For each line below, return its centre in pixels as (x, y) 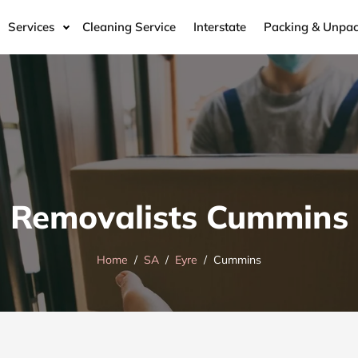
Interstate (220, 26)
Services (31, 26)
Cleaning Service (129, 26)
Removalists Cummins (179, 217)
